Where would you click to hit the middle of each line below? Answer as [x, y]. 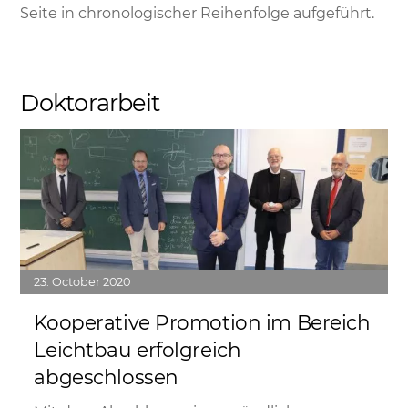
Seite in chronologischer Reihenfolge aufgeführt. [198, 13]
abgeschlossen [106, 377]
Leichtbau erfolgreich [138, 349]
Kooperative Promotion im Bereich [202, 322]
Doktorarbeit [90, 103]
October [76, 281]
